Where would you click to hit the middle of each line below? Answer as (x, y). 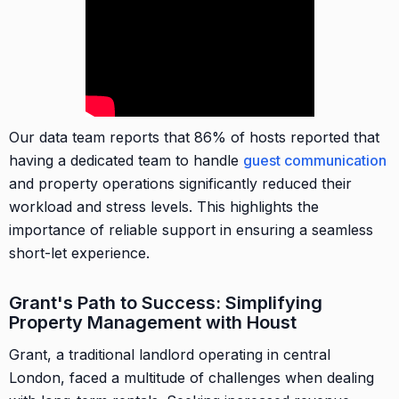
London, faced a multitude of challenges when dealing (191, 377)
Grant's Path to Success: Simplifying (166, 302)
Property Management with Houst (153, 322)
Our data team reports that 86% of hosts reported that (194, 137)
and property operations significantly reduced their (180, 183)
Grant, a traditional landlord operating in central (170, 354)
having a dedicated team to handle (126, 160)
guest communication (315, 160)
